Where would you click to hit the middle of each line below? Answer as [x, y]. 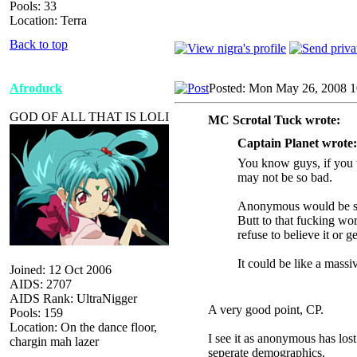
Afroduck [36, 88]
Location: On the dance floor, [83, 327]
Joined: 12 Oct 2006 [61, 269]
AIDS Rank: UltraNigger [73, 298]
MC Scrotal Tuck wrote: [274, 120]
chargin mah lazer [54, 341]
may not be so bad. [285, 177]
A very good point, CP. [265, 309]
